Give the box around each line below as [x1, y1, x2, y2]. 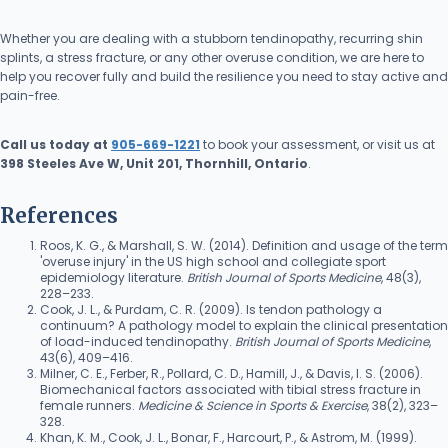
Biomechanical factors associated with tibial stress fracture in [40, 381, 421, 398]
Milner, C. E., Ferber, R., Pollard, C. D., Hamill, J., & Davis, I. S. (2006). [40, 365, 423, 382]
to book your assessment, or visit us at [200, 136, 435, 153]
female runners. [40, 397, 138, 414]
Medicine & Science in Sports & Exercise [138, 397, 367, 414]
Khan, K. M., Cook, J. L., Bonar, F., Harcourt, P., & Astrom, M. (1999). [40, 429, 417, 446]
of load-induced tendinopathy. [40, 333, 235, 350]
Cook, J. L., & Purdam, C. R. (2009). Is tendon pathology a [40, 301, 382, 318]
